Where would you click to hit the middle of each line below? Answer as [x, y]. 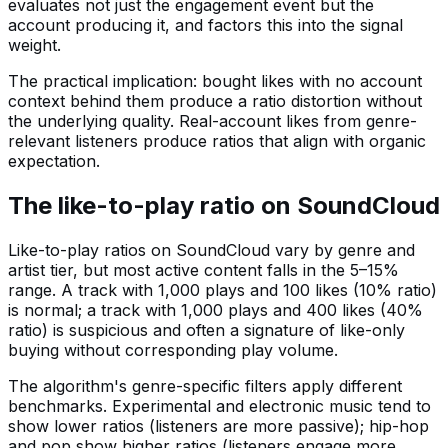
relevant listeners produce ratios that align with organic [217, 140]
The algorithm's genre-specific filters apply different [205, 385]
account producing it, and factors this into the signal [205, 24]
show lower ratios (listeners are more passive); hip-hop [218, 425]
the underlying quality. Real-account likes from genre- [212, 120]
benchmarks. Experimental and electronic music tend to [219, 405]
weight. [34, 44]
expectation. [54, 160]
